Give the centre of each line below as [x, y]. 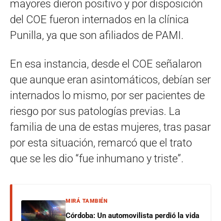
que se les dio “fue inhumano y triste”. [97, 158]
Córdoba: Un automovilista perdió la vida [132, 215]
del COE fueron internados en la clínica [99, 19]
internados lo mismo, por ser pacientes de [107, 95]
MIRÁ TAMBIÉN [87, 201]
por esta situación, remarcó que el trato [101, 143]
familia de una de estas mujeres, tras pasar [110, 127]
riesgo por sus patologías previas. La [95, 111]
